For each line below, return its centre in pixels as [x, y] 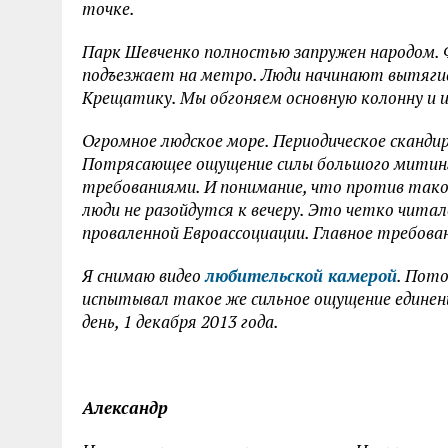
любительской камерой [301, 275]
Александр [125, 407]
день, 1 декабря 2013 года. [180, 321]
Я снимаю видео [143, 275]
